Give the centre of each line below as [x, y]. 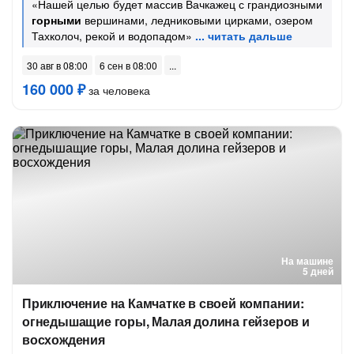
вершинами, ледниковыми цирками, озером [197, 20]
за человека [118, 90]
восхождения [64, 339]
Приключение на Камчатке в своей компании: [163, 303]
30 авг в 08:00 [57, 65]
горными [56, 20]
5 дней [318, 271]
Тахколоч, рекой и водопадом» [112, 36]
